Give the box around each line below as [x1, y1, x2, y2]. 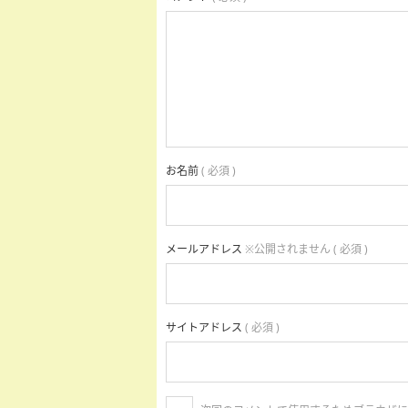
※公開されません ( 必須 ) [245, 241, 368, 257]
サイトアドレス [166, 320, 245, 335]
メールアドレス [166, 241, 245, 257]
